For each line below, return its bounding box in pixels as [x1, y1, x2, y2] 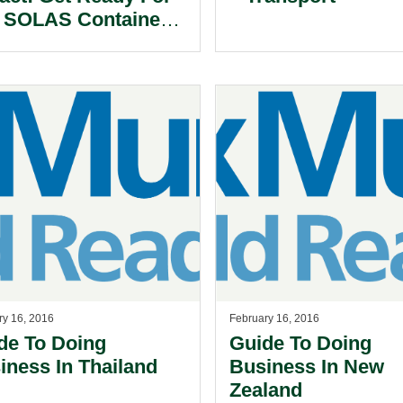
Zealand [229, 379, 303, 401]
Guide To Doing [229, 332, 372, 354]
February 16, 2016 [229, 312, 320, 325]
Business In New [229, 355, 385, 378]
